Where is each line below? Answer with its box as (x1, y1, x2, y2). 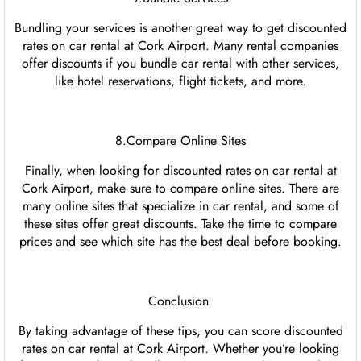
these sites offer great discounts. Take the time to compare (24, 214, 337, 234)
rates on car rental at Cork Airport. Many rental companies (23, 36, 338, 56)
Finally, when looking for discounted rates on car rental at (24, 161, 337, 180)
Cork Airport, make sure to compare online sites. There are (22, 179, 339, 198)
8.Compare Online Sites (115, 131, 246, 151)
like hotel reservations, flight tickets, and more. (55, 72, 306, 91)
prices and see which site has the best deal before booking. (19, 232, 342, 251)
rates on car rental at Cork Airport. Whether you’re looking (22, 339, 339, 359)
